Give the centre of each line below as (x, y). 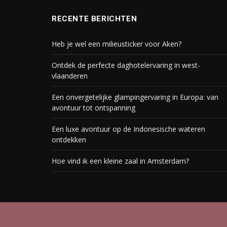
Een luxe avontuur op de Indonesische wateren (128, 129)
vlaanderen (70, 76)
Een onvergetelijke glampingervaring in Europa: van (135, 97)
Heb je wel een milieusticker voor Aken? (117, 44)
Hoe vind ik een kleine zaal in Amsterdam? (120, 161)
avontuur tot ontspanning (93, 108)
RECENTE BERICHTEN (94, 19)
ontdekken (69, 140)
